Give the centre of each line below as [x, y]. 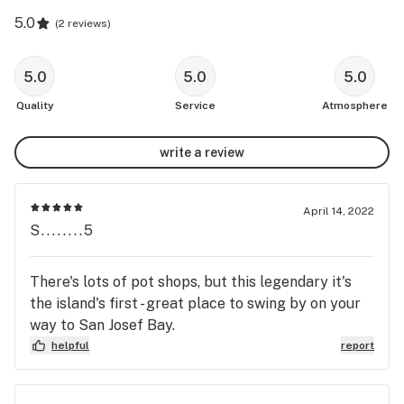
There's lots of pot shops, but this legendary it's [191, 282]
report [358, 345]
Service [195, 106]
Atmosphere [355, 106]
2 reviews [83, 23]
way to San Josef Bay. [102, 325]
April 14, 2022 [339, 211]
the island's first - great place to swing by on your [195, 303]
